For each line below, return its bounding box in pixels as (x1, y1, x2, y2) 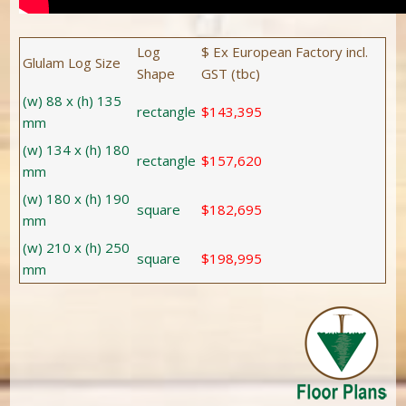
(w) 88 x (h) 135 (23, 91, 122, 110)
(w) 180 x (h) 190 (23, 188, 130, 208)
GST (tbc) (201, 63, 261, 82)
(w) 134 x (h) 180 (23, 140, 130, 159)
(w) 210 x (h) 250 (23, 237, 130, 256)
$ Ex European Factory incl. (201, 42, 369, 61)
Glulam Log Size (23, 53, 121, 72)
